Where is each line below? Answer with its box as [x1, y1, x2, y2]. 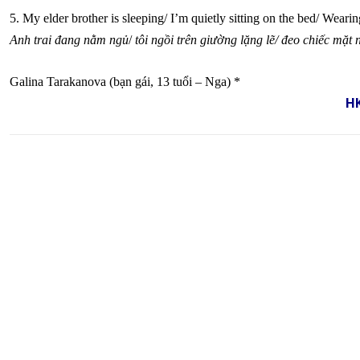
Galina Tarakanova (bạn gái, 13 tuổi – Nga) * [10, 75, 240, 88]
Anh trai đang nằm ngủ [10, 33, 129, 47]
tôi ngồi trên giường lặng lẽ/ [135, 33, 278, 47]
